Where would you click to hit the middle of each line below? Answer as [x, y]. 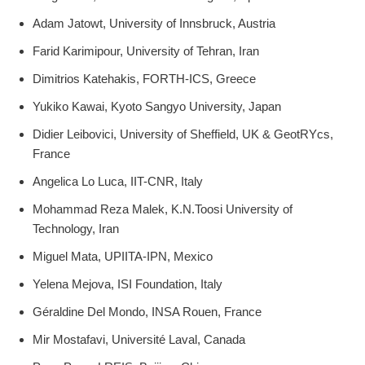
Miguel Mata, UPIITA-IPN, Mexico [123, 257]
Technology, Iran [76, 229]
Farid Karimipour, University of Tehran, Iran [146, 51]
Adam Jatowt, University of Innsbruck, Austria [154, 24]
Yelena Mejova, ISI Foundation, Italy [128, 284]
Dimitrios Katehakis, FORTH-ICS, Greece [144, 79]
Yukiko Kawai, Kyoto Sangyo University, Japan [157, 107]
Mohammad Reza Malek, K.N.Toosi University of [163, 209]
